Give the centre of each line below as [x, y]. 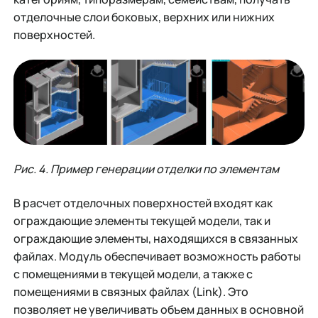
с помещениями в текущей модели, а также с [133, 274]
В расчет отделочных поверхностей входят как [143, 203]
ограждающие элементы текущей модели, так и [142, 220]
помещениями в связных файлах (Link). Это [131, 291]
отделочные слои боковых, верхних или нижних [144, 17]
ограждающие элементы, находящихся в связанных [155, 238]
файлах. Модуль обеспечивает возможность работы [157, 256]
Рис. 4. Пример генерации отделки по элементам [146, 169]
